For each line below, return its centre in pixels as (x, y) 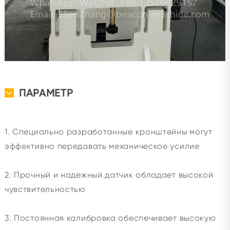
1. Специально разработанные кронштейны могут (108, 132)
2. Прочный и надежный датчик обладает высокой (109, 175)
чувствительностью (45, 189)
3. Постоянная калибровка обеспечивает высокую (110, 218)
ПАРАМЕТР (46, 93)
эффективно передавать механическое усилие (102, 146)
